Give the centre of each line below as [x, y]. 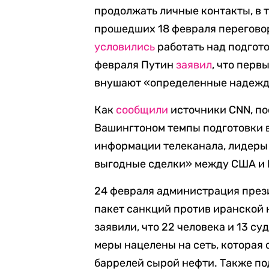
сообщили [142, 110]
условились [125, 47]
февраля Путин [135, 65]
